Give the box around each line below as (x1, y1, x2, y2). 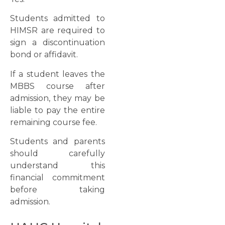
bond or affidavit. (10, 50, 78, 60)
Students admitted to (10, 14, 105, 24)
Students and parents (10, 137, 105, 147)
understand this (10, 161, 105, 171)
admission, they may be (10, 93, 105, 103)
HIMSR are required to (10, 26, 105, 36)
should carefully (10, 149, 105, 159)
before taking (10, 185, 105, 195)
